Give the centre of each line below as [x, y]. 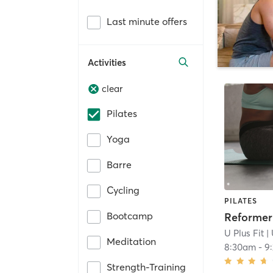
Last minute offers [147, 21]
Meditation [131, 242]
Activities [107, 62]
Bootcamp [130, 216]
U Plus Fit [244, 233]
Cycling [123, 190]
